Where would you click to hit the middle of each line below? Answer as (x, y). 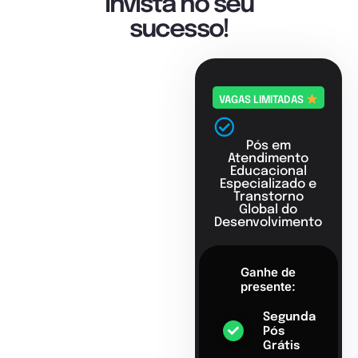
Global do (268, 210)
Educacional (268, 172)
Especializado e (268, 185)
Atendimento (268, 159)
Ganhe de (268, 272)
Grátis (281, 346)
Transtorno (268, 197)
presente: (268, 287)
